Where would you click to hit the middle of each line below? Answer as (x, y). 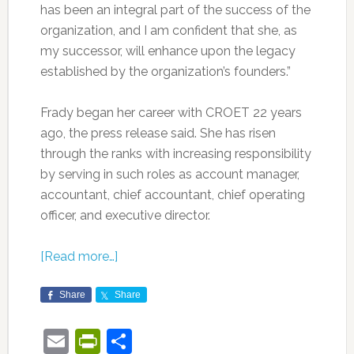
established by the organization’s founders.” (165, 72)
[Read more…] (79, 257)
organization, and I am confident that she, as (168, 31)
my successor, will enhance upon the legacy (168, 51)
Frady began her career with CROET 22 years (171, 113)
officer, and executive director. (125, 216)
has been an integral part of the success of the (175, 10)
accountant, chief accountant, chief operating (172, 195)
